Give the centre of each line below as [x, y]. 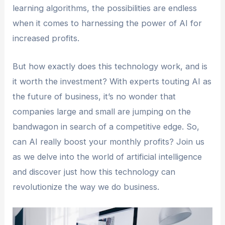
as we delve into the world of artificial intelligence [107, 156]
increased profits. [46, 38]
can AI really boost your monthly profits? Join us [109, 141]
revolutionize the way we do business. [86, 187]
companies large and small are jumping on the [102, 111]
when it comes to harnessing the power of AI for [107, 23]
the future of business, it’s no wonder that [94, 96]
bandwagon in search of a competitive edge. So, [106, 126]
